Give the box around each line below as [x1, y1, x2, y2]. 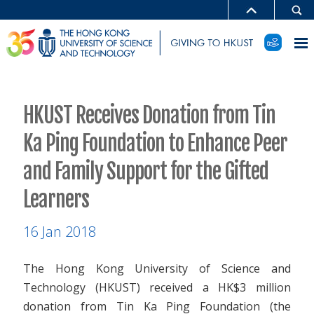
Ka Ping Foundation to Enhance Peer [23, 130, 287, 156]
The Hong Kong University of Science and [23, 260, 291, 276]
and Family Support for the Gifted [23, 158, 268, 184]
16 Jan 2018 [23, 221, 96, 241]
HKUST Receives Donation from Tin [23, 102, 275, 128]
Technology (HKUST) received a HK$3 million [23, 279, 291, 295]
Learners [23, 186, 89, 212]
